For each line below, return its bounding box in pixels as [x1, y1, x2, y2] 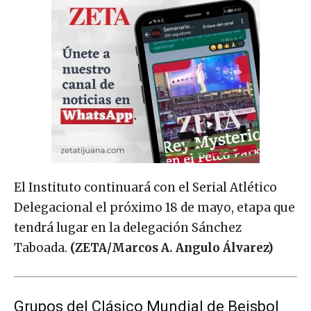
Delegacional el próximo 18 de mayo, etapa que [14, 200, 295, 216]
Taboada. [14, 240, 70, 256]
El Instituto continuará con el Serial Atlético [14, 180, 277, 196]
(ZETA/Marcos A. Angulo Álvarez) [70, 240, 274, 256]
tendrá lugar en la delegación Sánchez [14, 220, 242, 236]
